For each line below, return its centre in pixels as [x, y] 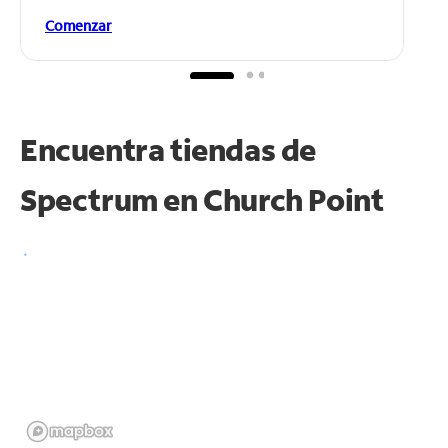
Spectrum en [112, 199]
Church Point [293, 199]
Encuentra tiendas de [168, 149]
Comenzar [78, 25]
